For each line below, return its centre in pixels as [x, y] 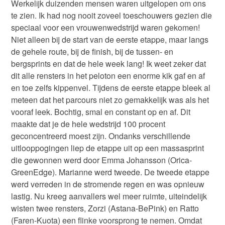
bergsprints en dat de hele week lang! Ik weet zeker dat [109, 64]
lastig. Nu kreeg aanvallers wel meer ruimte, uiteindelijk [109, 196]
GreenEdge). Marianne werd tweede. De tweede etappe [110, 172]
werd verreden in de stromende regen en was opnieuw [108, 184]
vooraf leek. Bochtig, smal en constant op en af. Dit [101, 112]
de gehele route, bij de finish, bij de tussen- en [92, 52]
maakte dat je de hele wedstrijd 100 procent [88, 124]
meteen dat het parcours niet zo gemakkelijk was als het [110, 100]
